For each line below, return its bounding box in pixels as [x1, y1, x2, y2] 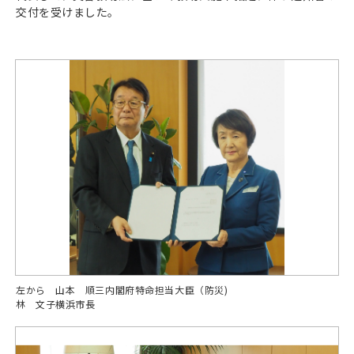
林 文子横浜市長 [16, 296, 96, 311]
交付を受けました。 [16, 3, 120, 20]
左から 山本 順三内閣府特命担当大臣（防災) [16, 282, 228, 296]
